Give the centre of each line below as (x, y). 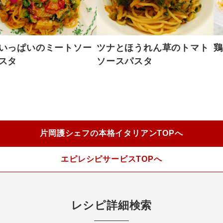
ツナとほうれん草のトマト (153, 48)
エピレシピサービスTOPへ (111, 159)
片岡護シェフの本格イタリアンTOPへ (111, 133)
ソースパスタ (125, 61)
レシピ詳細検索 (111, 206)
